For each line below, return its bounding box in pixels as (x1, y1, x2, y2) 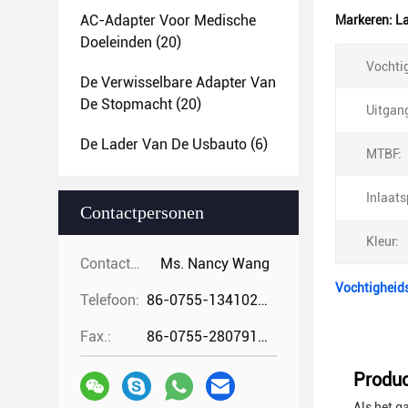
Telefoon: (80, 291, 139, 309)
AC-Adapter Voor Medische (80, 12, 256, 29)
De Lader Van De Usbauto (80, 136, 247, 153)
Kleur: (366, 234, 399, 249)
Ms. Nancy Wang (160, 255, 270, 272)
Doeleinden (80, 34, 152, 51)
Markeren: (335, 13, 395, 27)
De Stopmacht (80, 96, 172, 113)
